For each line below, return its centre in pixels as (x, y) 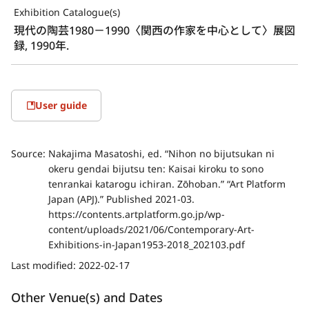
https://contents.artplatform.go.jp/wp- (137, 214)
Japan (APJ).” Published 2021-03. (121, 199)
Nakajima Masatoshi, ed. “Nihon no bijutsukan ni (161, 153)
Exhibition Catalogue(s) (67, 12)
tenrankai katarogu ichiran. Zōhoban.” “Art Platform (167, 183)
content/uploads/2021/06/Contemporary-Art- (151, 229)
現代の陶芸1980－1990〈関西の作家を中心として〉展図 (154, 30)
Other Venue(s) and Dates (87, 297)
